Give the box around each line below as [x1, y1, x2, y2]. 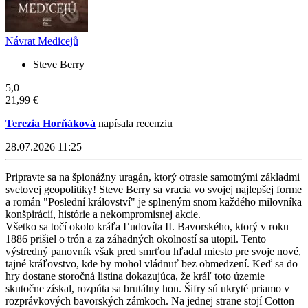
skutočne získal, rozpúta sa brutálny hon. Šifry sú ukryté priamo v [5, 283, 289, 295]
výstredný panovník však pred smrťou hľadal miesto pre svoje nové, [5, 245, 301, 258]
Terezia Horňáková [5, 118, 96, 130]
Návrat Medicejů [5, 35, 78, 47]
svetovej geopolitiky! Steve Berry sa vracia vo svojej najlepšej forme [5, 184, 302, 196]
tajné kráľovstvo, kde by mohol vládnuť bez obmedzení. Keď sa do [5, 258, 298, 270]
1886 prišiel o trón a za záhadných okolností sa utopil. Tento [5, 233, 266, 245]
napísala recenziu [96, 118, 173, 130]
